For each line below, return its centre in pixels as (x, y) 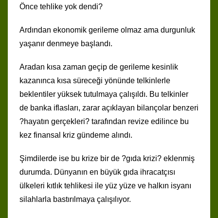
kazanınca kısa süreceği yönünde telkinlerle (95, 80)
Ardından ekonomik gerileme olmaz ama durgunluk (107, 30)
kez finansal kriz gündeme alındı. (76, 135)
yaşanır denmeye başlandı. (66, 43)
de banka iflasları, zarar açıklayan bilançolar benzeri (109, 108)
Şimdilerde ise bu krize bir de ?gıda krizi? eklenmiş (107, 158)
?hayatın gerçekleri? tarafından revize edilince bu (104, 121)
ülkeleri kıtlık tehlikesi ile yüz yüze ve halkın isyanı (105, 185)
